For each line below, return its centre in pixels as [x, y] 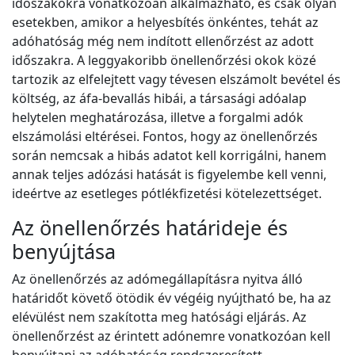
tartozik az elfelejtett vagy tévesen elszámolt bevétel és [176, 80]
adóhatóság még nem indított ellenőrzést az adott [163, 42]
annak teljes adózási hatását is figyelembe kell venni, [169, 175]
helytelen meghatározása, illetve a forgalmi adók [158, 118]
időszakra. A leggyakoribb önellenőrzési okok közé [164, 61]
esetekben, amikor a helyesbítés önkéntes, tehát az [165, 23]
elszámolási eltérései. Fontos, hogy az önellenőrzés [165, 137]
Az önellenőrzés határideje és [150, 228]
